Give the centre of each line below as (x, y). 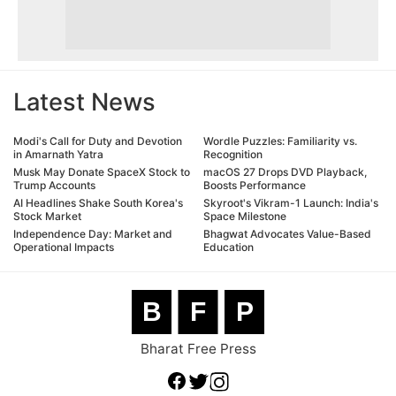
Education (228, 247)
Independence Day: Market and (93, 234)
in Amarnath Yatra (58, 155)
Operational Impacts (64, 247)
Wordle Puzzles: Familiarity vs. (280, 141)
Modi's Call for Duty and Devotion (98, 141)
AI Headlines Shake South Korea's (98, 203)
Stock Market (47, 217)
